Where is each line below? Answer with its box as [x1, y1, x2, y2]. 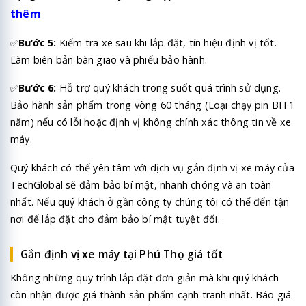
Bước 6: [18, 81, 57, 95]
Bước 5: [18, 36, 57, 50]
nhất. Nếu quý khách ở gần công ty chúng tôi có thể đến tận [10, 195, 290, 208]
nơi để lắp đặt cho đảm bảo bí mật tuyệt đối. [10, 212, 220, 225]
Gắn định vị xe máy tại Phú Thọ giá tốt [20, 247, 223, 262]
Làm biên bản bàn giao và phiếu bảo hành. [10, 53, 207, 67]
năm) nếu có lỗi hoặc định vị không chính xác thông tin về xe [10, 115, 291, 129]
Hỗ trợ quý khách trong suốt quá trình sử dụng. [56, 81, 281, 95]
